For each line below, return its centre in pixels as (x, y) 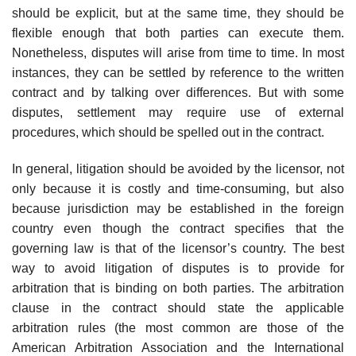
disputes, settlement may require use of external (178, 113)
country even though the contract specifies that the (178, 228)
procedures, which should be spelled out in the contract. (168, 133)
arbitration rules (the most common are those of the (178, 327)
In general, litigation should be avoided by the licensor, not (178, 168)
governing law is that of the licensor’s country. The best (178, 248)
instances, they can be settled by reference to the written (178, 73)
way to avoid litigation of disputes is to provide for (178, 268)
